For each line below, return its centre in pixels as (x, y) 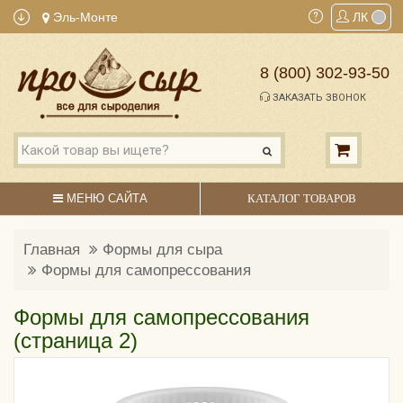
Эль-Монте (84, 17)
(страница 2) (76, 340)
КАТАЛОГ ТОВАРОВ (301, 198)
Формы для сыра (162, 249)
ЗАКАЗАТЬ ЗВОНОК (318, 98)
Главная (52, 249)
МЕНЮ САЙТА (105, 198)
